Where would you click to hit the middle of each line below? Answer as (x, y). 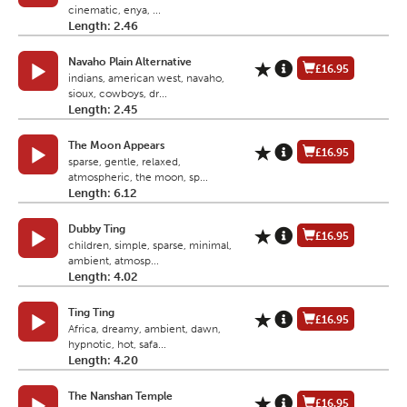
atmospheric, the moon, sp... (138, 178)
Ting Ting (91, 313)
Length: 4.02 (103, 277)
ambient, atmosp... (114, 261)
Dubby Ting (97, 229)
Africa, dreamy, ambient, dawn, (144, 329)
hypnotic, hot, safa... (117, 345)
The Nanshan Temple (120, 397)
